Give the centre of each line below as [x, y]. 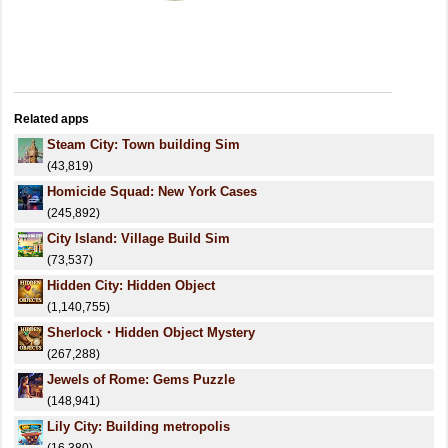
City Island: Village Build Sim [138, 238]
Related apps [51, 119]
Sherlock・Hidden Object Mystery [151, 332]
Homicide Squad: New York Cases [152, 191]
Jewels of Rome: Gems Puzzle [141, 379]
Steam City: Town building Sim [143, 144]
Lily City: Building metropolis [138, 426]
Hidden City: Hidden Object [131, 285]
